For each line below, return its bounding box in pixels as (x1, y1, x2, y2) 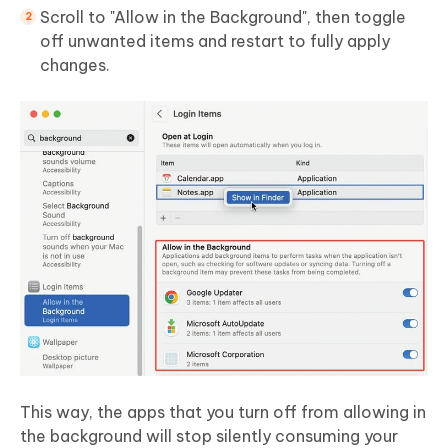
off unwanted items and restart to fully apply (40, 30, 390, 51)
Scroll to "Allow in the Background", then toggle (40, 6, 406, 27)
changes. (40, 54, 110, 75)
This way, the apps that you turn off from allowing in (20, 402, 426, 423)
